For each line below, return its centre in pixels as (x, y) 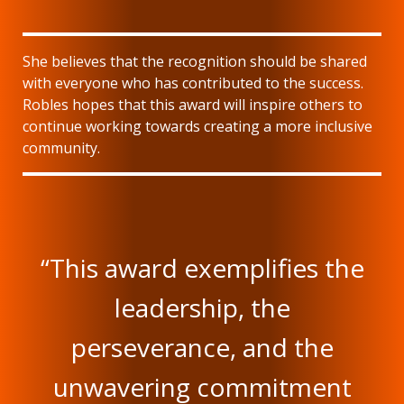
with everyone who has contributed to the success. (193, 83)
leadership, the (202, 308)
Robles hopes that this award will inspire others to (193, 105)
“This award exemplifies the (202, 268)
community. (61, 148)
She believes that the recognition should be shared (195, 62)
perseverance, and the (202, 348)
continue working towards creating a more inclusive (197, 127)
